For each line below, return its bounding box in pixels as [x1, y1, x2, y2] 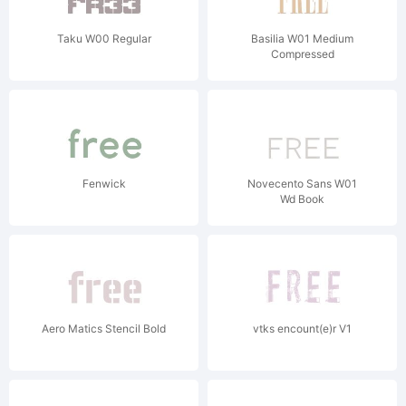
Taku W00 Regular [56, 32, 151, 45]
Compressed [270, 47, 334, 61]
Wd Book [280, 192, 324, 206]
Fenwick [82, 177, 126, 190]
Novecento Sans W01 [247, 177, 357, 190]
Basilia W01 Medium [251, 32, 353, 45]
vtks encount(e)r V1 [253, 322, 352, 335]
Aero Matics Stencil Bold [42, 322, 166, 335]
